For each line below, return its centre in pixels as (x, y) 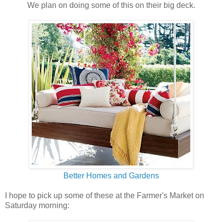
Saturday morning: (37, 205)
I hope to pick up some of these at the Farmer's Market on (105, 195)
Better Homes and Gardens (111, 175)
